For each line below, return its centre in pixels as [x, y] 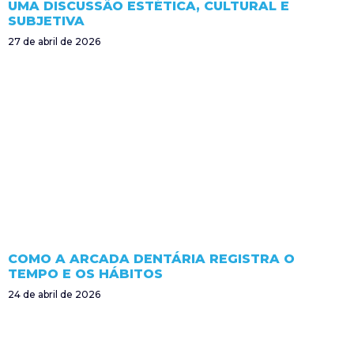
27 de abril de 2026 [54, 41]
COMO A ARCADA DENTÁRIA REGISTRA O [151, 258]
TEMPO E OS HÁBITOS [85, 273]
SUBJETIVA [46, 21]
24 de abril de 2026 [54, 294]
